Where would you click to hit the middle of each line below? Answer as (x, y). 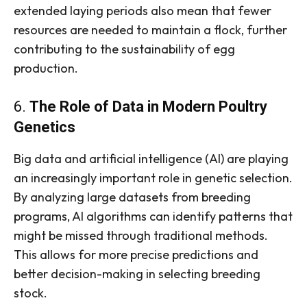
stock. (30, 293)
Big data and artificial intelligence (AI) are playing (151, 159)
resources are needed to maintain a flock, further (150, 30)
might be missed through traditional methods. (141, 236)
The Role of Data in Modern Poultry (148, 107)
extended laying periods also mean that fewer (143, 11)
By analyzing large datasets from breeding (132, 197)
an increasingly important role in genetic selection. (153, 178)
